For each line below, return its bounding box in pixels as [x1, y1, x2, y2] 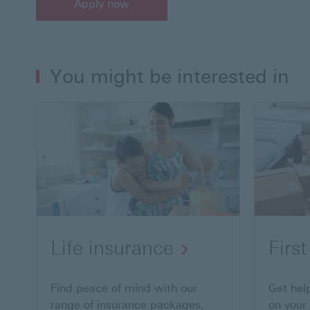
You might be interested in [50, 64, 289, 88]
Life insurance [51, 237, 174, 260]
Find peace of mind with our [51, 282, 197, 295]
